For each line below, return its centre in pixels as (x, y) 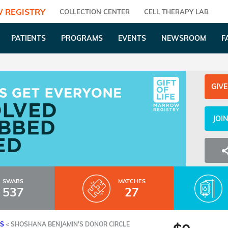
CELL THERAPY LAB (177, 11)
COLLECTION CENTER (95, 11)
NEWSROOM (183, 38)
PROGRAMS (82, 38)
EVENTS (132, 38)
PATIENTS (28, 38)
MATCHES (132, 181)
